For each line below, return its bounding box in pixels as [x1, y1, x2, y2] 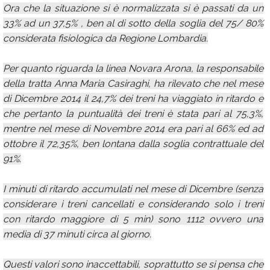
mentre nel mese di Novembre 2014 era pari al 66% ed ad [3, 123, 263, 134]
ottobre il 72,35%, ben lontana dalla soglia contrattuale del [3, 138, 263, 149]
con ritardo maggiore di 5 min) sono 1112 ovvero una [3, 213, 263, 225]
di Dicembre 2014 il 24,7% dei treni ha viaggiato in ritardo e [3, 93, 263, 104]
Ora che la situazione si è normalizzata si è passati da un [3, 2, 263, 14]
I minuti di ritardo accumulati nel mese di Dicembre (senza [3, 183, 263, 195]
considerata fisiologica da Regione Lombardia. [3, 33, 208, 44]
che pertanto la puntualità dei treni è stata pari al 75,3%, [3, 108, 263, 119]
